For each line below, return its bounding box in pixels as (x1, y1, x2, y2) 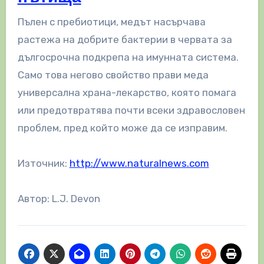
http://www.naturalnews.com (69, 157, 209, 169)
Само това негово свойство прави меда (17, 68, 209, 81)
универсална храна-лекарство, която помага (17, 86, 236, 98)
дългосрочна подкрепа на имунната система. (17, 51, 239, 63)
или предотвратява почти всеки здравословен (17, 104, 245, 116)
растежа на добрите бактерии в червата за (17, 33, 232, 45)
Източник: (17, 157, 70, 169)
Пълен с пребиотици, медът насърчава (17, 15, 206, 28)
